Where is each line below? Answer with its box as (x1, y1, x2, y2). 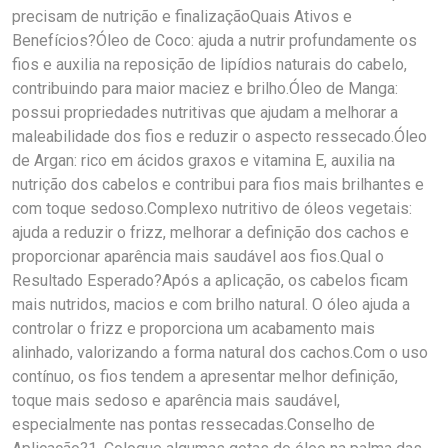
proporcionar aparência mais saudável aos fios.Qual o (12, 247, 384, 266)
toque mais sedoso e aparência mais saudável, (12, 391, 340, 410)
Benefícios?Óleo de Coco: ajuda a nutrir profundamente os (12, 31, 417, 50)
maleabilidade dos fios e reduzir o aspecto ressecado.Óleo (12, 127, 427, 146)
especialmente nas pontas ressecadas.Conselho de (12, 415, 375, 434)
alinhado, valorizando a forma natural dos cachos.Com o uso (12, 343, 428, 362)
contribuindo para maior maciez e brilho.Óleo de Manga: (12, 79, 398, 98)
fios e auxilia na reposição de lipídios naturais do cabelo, (12, 55, 407, 74)
